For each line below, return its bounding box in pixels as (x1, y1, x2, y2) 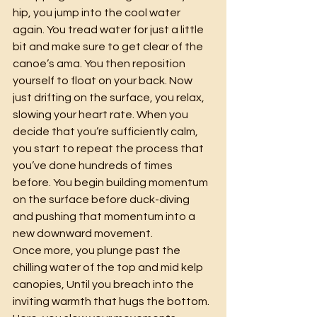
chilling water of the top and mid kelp (13, 261, 205, 273)
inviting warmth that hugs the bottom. (13, 295, 212, 307)
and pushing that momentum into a (13, 210, 197, 222)
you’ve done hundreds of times (13, 159, 175, 171)
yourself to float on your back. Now (13, 74, 195, 86)
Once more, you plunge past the (13, 244, 183, 256)
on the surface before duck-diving (13, 193, 192, 205)
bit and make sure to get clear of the (13, 40, 205, 52)
